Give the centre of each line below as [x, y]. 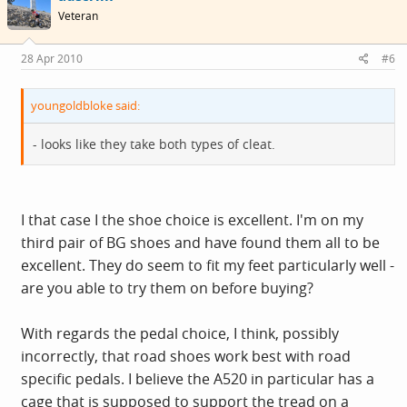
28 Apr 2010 [52, 59]
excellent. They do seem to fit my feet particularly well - [208, 265]
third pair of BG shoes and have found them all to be [200, 243]
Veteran [78, 15]
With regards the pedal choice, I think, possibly [180, 333]
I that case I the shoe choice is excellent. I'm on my [192, 220]
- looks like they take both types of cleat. [154, 144]
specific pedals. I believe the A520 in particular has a [198, 379]
